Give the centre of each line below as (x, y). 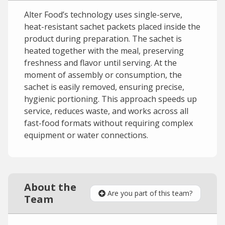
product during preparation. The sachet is (103, 39)
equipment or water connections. (86, 135)
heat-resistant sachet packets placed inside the (112, 27)
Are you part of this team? (150, 193)
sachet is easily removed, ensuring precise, (104, 87)
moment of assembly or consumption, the (103, 75)
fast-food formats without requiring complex (108, 123)
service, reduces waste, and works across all (106, 111)
